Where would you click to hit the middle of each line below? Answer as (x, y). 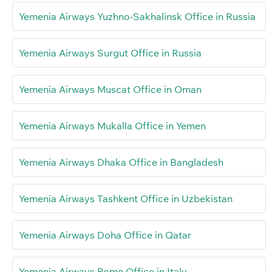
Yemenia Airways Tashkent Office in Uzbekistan (126, 199)
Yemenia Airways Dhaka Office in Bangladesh (121, 162)
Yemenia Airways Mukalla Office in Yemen (112, 126)
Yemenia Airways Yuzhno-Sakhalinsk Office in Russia (137, 17)
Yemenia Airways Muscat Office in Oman (110, 90)
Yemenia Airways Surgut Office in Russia (110, 53)
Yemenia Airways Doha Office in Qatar (105, 235)
